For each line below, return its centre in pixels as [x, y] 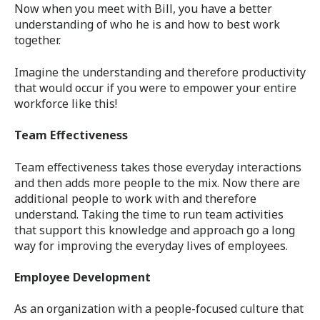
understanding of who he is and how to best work [147, 25]
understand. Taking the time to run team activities [149, 214]
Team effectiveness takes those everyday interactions [158, 167]
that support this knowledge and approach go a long [155, 230]
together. [37, 40]
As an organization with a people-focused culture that [159, 309]
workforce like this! [66, 103]
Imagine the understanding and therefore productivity [160, 72]
